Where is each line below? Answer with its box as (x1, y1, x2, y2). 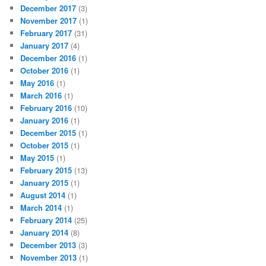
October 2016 (20, 65, 69, 77)
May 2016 (20, 77, 55, 89)
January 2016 (20, 115, 69, 126)
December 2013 (20, 239, 77, 251)
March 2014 (20, 202, 62, 214)
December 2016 (20, 52, 77, 64)
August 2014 (20, 189, 66, 201)
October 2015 (20, 140, 69, 151)
